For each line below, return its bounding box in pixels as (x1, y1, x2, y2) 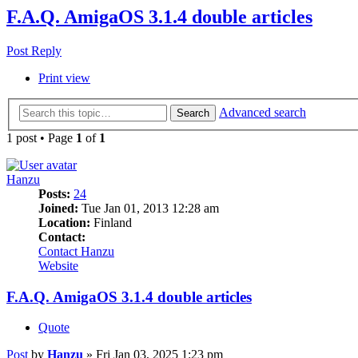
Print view (38, 71, 90, 86)
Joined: (38, 201, 78, 215)
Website (38, 258, 78, 272)
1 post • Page (6, 130, 76, 145)
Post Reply (6, 44, 62, 58)
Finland (90, 215, 132, 229)
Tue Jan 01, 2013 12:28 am (78, 201, 219, 215)
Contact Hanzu (38, 244, 114, 258)
